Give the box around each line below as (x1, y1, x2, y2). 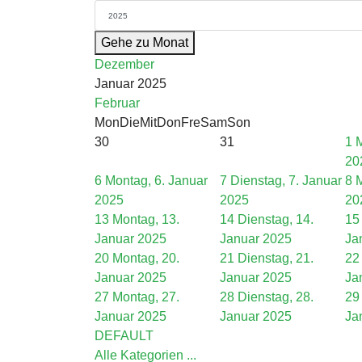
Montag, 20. (112, 251, 179, 265)
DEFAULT (95, 329, 154, 343)
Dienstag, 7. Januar (230, 174, 342, 187)
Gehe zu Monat (101, 36, 188, 49)
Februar (95, 96, 140, 110)
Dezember (95, 57, 154, 71)
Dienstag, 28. (238, 290, 314, 304)
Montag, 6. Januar (105, 174, 208, 187)
